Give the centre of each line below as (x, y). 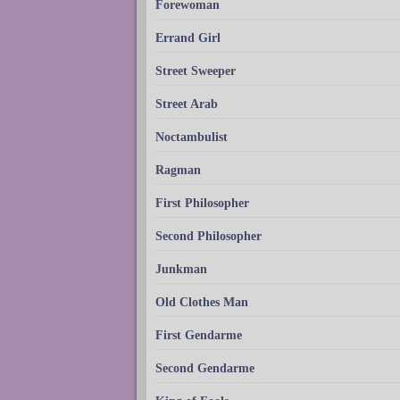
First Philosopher (202, 203)
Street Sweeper (196, 71)
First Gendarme (199, 335)
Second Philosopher (208, 236)
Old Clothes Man (202, 302)
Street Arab (187, 104)
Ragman (178, 170)
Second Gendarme (205, 368)
